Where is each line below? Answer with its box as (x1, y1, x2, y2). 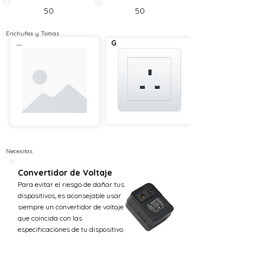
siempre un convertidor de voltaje (18, 202, 124, 211)
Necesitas (6, 147, 33, 155)
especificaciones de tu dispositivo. (18, 225, 124, 234)
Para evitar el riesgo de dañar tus (18, 180, 124, 189)
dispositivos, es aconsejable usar (18, 191, 121, 200)
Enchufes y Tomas (6, 30, 59, 37)
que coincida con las (18, 214, 82, 222)
